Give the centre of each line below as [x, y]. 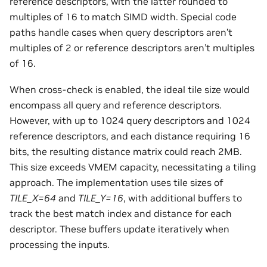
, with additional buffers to [183, 198]
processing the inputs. [60, 244]
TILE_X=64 [33, 198]
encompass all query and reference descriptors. [116, 105]
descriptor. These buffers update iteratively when [119, 229]
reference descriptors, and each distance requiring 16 [130, 136]
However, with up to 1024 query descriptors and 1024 [130, 120]
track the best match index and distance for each [121, 213]
